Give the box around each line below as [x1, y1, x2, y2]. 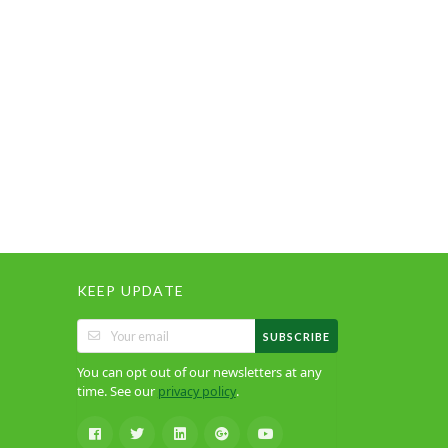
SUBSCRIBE [262, 329, 330, 343]
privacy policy [157, 383, 236, 401]
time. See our [76, 382, 158, 401]
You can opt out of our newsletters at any [76, 363, 322, 382]
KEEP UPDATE [76, 282, 184, 300]
